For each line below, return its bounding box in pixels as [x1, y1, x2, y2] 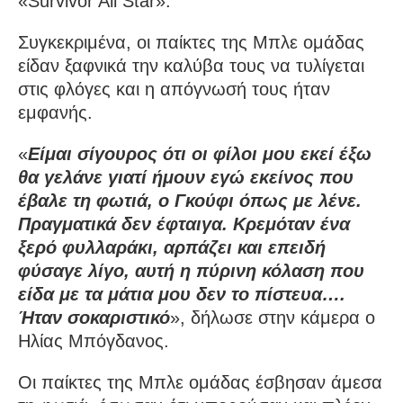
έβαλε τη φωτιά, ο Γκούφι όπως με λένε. [18, 190, 362, 210]
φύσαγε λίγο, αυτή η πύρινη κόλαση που [18, 260, 364, 281]
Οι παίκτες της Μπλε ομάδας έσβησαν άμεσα [18, 372, 382, 392]
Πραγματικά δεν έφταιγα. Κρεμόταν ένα [18, 213, 350, 234]
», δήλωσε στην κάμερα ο [170, 307, 375, 327]
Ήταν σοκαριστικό [18, 307, 170, 327]
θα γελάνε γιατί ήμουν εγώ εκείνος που [18, 166, 354, 187]
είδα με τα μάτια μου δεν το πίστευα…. [18, 283, 345, 304]
